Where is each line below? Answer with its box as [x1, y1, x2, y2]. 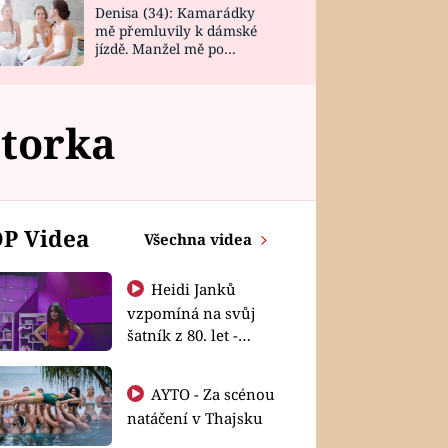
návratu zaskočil [94, 57, 205, 77]
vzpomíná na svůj [126, 302, 256, 323]
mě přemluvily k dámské [94, 21, 257, 41]
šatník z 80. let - [126, 324, 238, 345]
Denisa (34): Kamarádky [94, 3, 255, 23]
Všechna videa [144, 228, 256, 249]
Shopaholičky [126, 346, 224, 367]
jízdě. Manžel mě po [94, 39, 224, 59]
